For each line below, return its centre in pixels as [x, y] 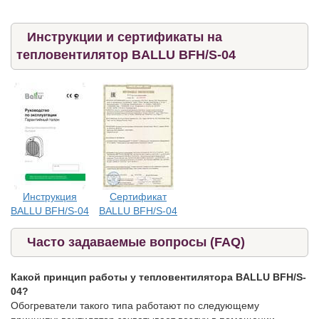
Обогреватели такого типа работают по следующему [135, 305]
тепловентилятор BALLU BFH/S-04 [126, 54]
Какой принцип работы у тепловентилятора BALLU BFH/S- [158, 277]
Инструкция [50, 196]
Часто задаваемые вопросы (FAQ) [136, 242]
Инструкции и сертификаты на [125, 37]
